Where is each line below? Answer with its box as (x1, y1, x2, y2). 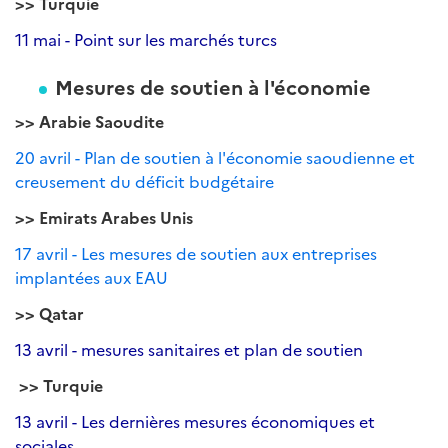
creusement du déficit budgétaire (15, 170, 274, 192)
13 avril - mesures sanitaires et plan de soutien (15, 338, 363, 360)
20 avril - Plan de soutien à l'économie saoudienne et (15, 146, 415, 168)
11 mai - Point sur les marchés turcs (15, 28, 277, 50)
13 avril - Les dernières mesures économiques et (15, 410, 375, 432)
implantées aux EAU (15, 266, 168, 288)
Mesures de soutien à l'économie (55, 72, 376, 100)
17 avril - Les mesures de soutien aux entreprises (15, 242, 377, 264)
